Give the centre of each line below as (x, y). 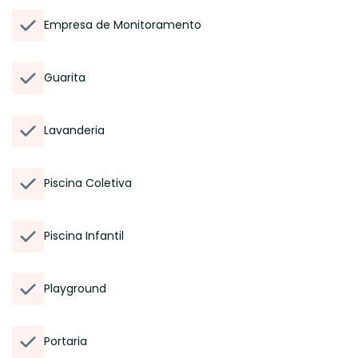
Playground (75, 288)
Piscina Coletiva (88, 183)
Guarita (65, 78)
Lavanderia (74, 130)
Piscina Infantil (84, 236)
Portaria (66, 341)
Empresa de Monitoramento (123, 25)
